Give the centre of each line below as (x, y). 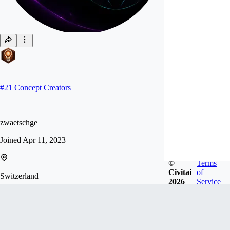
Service (209, 181)
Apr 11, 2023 (44, 140)
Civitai (180, 172)
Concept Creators (43, 88)
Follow (23, 211)
